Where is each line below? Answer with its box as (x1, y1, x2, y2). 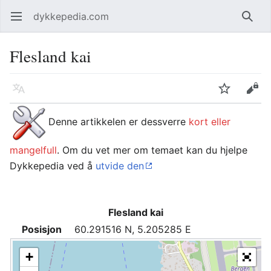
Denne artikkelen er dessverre (48, 116, 189, 128)
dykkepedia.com (33, 10, 109, 22)
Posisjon (22, 223, 62, 235)
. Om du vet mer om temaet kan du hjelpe (57, 144, 247, 156)
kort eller (189, 116, 230, 128)
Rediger (253, 88, 261, 100)
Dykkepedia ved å (10, 160, 96, 172)
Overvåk (226, 88, 234, 100)
